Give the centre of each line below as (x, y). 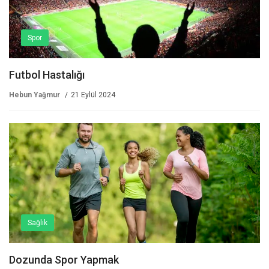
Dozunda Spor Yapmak (64, 260)
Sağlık (38, 223)
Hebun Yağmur (35, 95)
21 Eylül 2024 (93, 95)
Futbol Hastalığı (47, 75)
